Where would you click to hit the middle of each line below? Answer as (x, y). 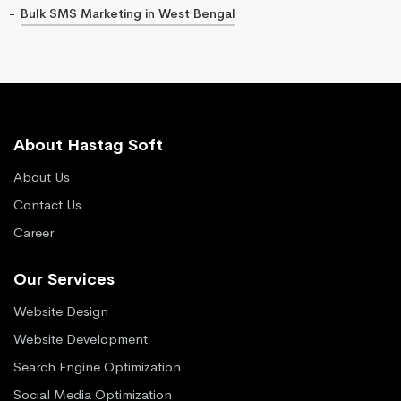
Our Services (64, 279)
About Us (42, 176)
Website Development (81, 338)
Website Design (61, 311)
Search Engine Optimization (97, 366)
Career (34, 232)
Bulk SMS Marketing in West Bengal (128, 13)
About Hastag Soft (88, 145)
